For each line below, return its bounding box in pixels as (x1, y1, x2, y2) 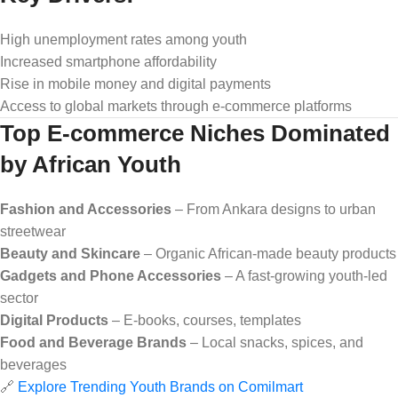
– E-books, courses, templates (108, 312, 301, 328)
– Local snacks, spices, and (187, 334, 363, 350)
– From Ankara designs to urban (171, 201, 376, 217)
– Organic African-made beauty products (140, 245, 396, 261)
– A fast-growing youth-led (221, 267, 387, 283)
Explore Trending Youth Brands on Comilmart (18, 378, 303, 394)
